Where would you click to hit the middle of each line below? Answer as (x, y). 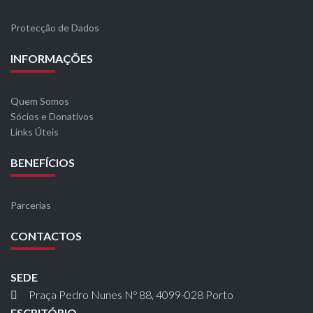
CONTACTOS (46, 236)
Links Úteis (35, 132)
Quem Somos (40, 101)
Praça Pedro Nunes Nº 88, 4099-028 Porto (131, 294)
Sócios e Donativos (52, 116)
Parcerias (31, 205)
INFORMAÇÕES (52, 58)
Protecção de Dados (55, 28)
